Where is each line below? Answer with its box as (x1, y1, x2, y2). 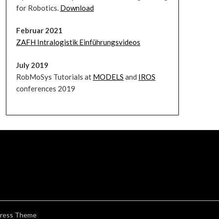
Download (60, 3, 94, 12)
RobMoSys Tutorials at (16, 72, 93, 81)
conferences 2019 (16, 84, 75, 93)
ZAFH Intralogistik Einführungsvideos (16, 38, 140, 46)
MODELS (92, 72, 124, 81)
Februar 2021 (16, 26, 63, 35)
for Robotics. (16, 3, 60, 12)
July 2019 (16, 60, 48, 69)
